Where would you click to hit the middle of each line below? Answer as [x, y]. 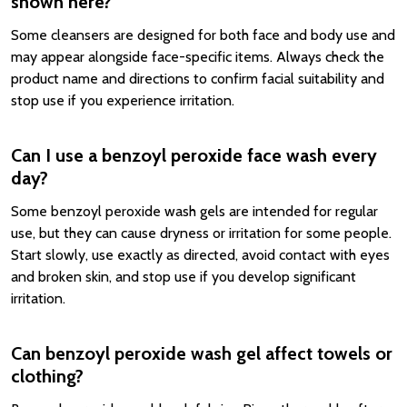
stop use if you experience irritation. [123, 100]
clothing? [47, 376]
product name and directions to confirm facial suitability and [198, 79]
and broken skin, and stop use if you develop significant [184, 277]
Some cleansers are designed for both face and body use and [203, 35]
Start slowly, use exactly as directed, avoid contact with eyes [200, 255]
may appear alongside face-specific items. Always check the [198, 57]
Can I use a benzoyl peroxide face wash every [194, 155]
